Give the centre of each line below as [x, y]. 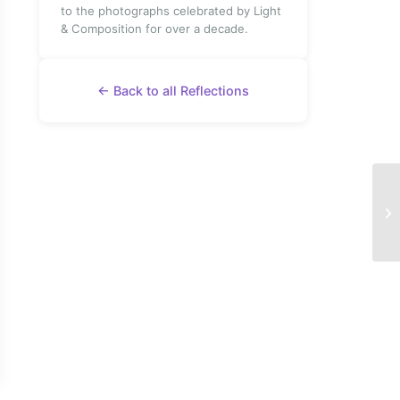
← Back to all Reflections [173, 90]
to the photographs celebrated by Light [171, 10]
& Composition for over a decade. [154, 28]
